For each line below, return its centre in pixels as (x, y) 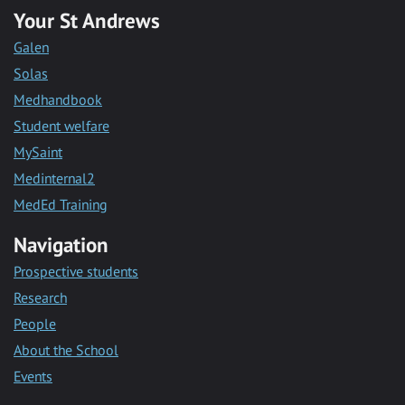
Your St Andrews (87, 20)
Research (40, 297)
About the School (66, 349)
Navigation (61, 244)
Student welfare (61, 125)
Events (33, 376)
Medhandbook (58, 99)
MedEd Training (61, 204)
